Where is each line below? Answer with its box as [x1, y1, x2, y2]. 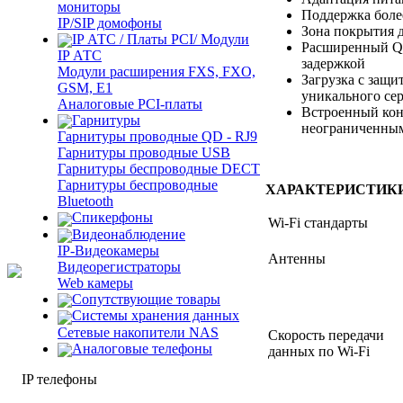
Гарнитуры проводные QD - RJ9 [58, 129, 257, 145]
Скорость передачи [268, 327, 384, 344]
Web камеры [58, 274, 133, 291]
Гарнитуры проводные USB [58, 145, 230, 161]
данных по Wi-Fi [268, 344, 370, 360]
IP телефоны [22, 371, 97, 387]
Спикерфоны [72, 210, 153, 226]
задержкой [301, 56, 365, 72]
